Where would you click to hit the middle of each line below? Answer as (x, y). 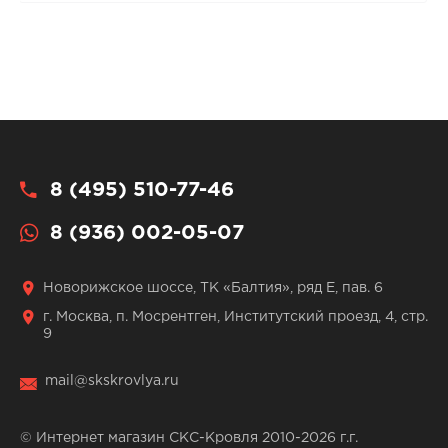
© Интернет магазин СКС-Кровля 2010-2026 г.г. (188, 437)
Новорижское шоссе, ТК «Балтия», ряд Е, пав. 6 (212, 288)
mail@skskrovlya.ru (111, 381)
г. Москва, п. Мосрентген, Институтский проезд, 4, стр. (235, 317)
